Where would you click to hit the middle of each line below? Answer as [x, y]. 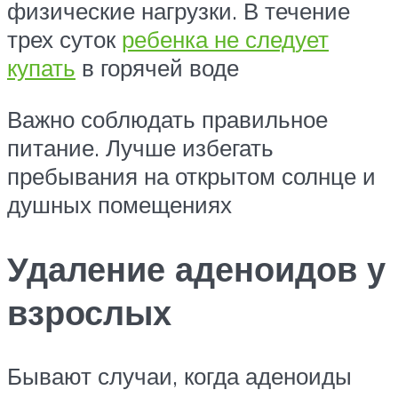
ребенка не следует [225, 40]
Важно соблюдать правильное [167, 119]
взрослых [89, 312]
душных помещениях [119, 204]
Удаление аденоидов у [196, 268]
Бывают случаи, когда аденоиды [179, 376]
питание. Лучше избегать [140, 147]
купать [41, 68]
